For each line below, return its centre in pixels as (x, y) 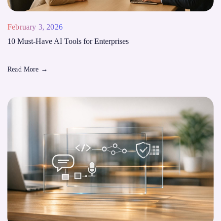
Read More (24, 69)
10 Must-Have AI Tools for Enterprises (68, 41)
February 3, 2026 (35, 27)
